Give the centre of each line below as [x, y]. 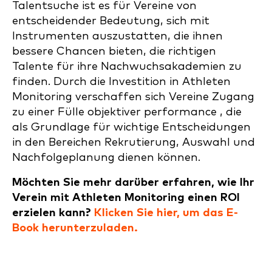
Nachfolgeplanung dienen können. [106, 158]
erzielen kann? [53, 213]
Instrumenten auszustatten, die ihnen [117, 36]
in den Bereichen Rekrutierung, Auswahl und [134, 142]
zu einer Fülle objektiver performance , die [127, 112]
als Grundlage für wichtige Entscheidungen [131, 127]
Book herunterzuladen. [75, 228]
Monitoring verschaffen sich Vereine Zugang [133, 97]
